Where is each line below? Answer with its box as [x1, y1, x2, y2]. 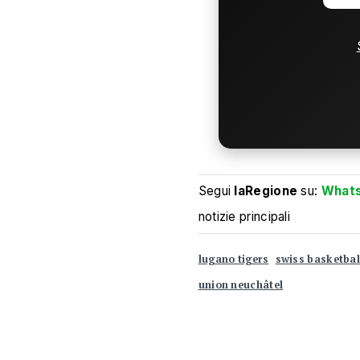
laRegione [234, 182, 298, 198]
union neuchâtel [198, 277, 284, 292]
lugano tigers [198, 252, 269, 266]
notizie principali [198, 208, 291, 224]
